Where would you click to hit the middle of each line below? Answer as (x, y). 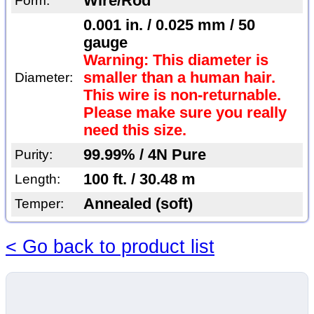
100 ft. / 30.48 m (139, 180)
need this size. (135, 131)
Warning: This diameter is (176, 61)
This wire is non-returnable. (182, 96)
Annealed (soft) (138, 204)
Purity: (33, 155)
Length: (37, 179)
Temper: (39, 204)
